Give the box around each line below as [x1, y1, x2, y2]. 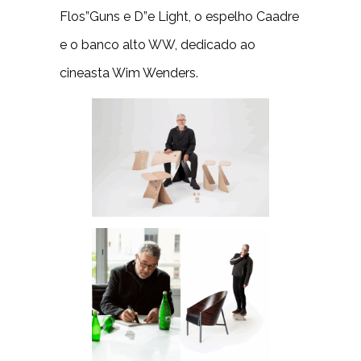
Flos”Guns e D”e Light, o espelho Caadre [60, 9, 299, 24]
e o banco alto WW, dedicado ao [60, 37, 255, 52]
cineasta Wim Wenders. [60, 65, 198, 81]
